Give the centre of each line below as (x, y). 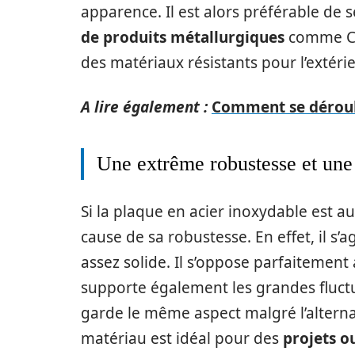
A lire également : (144, 107)
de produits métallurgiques (183, 37)
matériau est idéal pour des (182, 338)
